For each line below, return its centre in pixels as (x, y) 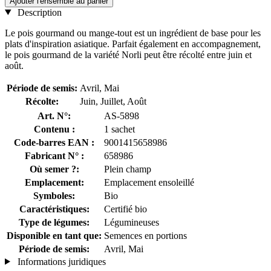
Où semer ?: (54, 169)
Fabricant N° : (54, 155)
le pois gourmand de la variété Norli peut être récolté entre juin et (128, 54)
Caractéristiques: (54, 209)
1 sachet (119, 129)
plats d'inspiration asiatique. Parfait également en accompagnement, (133, 44)
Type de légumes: (54, 222)
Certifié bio (126, 209)
